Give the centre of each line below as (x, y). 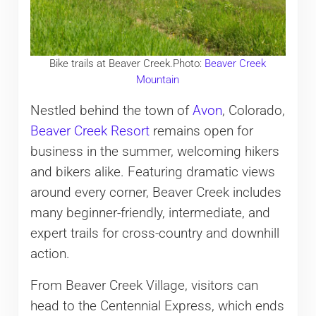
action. (50, 254)
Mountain (158, 79)
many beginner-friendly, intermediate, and (150, 213)
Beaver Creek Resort (90, 132)
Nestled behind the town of (111, 111)
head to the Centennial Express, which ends (157, 306)
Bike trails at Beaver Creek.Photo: (127, 63)
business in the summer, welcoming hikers (154, 152)
